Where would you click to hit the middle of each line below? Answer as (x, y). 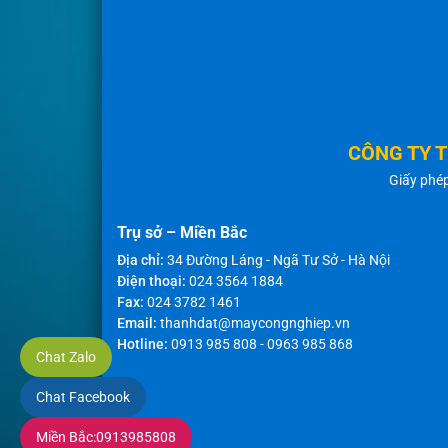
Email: (137, 323)
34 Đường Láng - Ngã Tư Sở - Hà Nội (277, 260)
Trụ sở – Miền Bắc (182, 232)
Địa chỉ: (140, 260)
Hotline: (142, 344)
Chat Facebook (83, 397)
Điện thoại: (151, 281)
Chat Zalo (66, 357)
